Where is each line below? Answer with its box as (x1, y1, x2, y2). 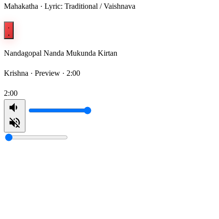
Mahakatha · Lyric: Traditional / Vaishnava (4, 2, 135, 11)
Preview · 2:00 (35, 69, 80, 78)
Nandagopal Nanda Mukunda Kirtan (4, 49, 117, 58)
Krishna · (4, 69, 35, 78)
